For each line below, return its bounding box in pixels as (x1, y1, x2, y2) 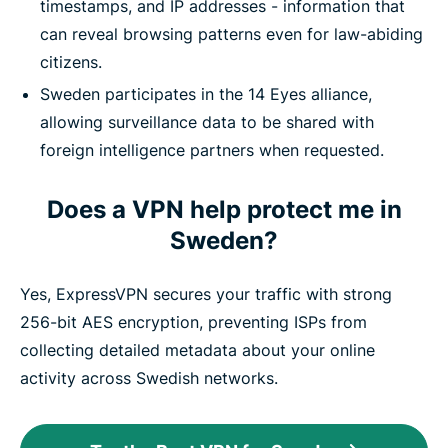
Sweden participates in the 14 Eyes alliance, (40, 83, 372, 104)
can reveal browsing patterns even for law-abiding (40, 23, 423, 44)
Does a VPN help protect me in (46, 194, 402, 224)
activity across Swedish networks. (20, 367, 278, 388)
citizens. (40, 51, 102, 72)
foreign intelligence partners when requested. (40, 139, 384, 160)
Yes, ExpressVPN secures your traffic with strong (20, 283, 392, 304)
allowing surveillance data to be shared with (40, 111, 374, 132)
